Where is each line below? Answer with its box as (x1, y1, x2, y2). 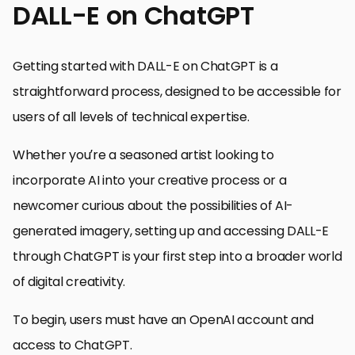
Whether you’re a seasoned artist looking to (13, 145, 274, 164)
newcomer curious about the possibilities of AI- (13, 196, 293, 215)
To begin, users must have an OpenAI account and (13, 310, 314, 329)
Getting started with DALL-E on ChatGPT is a (13, 56, 278, 75)
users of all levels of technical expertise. (13, 107, 250, 126)
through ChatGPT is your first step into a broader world (13, 246, 342, 265)
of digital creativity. (13, 272, 125, 291)
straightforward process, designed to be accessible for (13, 82, 342, 101)
